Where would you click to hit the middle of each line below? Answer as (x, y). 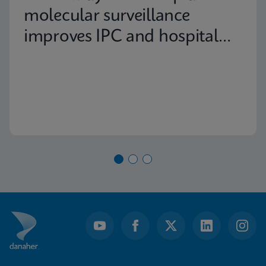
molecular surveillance (107, 16)
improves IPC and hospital (121, 37)
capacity (55, 58)
